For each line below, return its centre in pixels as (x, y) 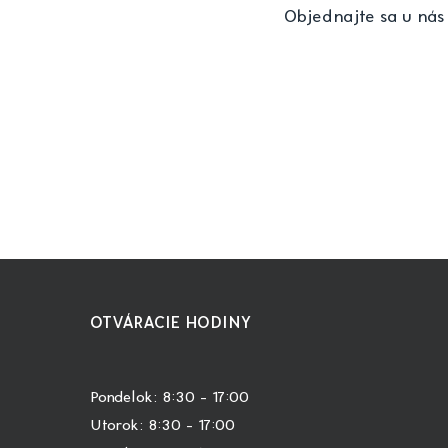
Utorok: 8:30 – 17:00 (162, 425)
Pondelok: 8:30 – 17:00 (169, 397)
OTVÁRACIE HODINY (171, 323)
